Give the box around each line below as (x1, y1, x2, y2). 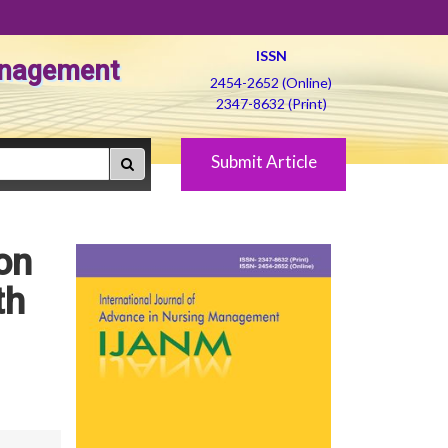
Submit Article (210, 151, 317, 172)
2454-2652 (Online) (210, 74, 332, 91)
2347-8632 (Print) (215, 95, 327, 112)
